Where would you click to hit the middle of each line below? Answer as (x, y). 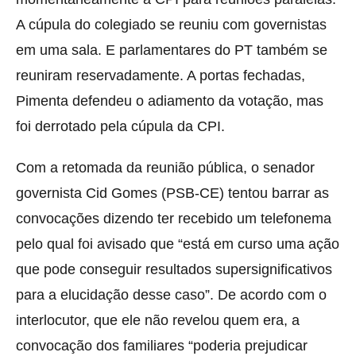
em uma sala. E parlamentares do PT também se (172, 50)
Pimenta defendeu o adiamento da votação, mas (170, 101)
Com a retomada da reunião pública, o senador (165, 167)
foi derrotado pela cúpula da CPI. (120, 126)
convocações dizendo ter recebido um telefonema (174, 218)
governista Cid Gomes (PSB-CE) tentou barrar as (172, 193)
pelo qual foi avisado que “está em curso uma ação (178, 244)
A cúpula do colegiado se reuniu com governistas (171, 24)
